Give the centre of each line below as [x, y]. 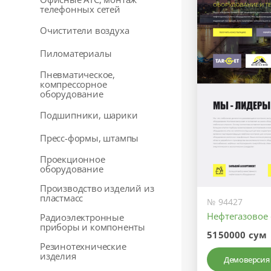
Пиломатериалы [76, 53]
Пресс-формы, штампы [90, 138]
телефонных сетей [80, 9]
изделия [58, 256]
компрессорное [73, 84]
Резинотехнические [83, 246]
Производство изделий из [97, 188]
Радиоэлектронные [82, 217]
